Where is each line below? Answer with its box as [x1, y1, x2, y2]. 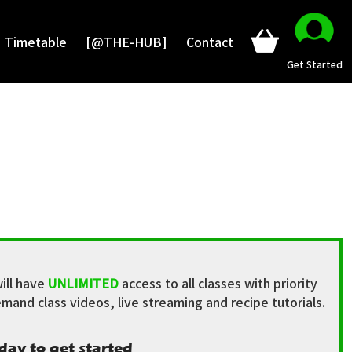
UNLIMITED [48, 273, 119, 292]
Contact [186, 32, 234, 51]
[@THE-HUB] [86, 32, 168, 51]
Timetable [5, 32, 68, 51]
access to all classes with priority [119, 273, 317, 292]
